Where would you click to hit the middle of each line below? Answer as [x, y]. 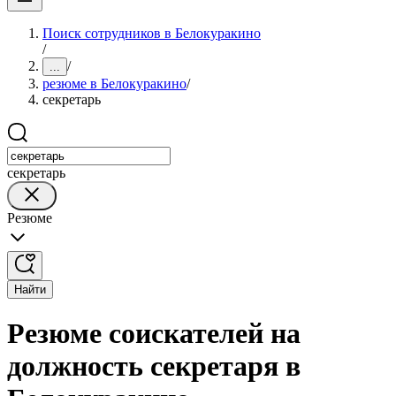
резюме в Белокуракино [114, 84]
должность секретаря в [154, 366]
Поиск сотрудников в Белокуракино [152, 33]
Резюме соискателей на [154, 334]
